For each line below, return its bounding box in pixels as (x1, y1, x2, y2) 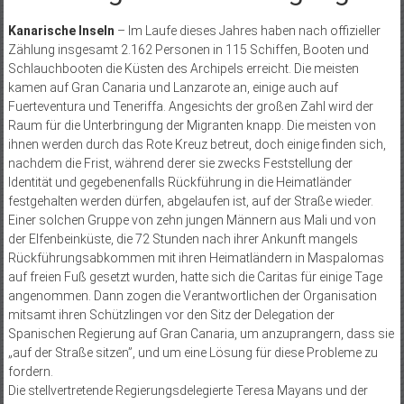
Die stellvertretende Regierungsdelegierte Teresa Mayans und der (7, 383, 368, 399)
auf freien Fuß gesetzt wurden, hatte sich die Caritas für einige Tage (7, 270, 382, 285)
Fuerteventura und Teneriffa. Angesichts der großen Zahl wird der (7, 99, 373, 115)
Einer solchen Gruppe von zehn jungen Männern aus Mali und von (7, 213, 376, 228)
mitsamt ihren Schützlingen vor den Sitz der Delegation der (7, 308, 335, 323)
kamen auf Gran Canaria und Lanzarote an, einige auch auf (7, 80, 338, 96)
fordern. (7, 364, 53, 380)
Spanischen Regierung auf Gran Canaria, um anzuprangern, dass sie (7, 326, 394, 342)
